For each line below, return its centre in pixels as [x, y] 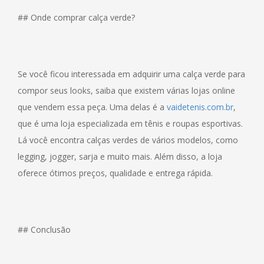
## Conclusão [44, 229]
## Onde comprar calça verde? [76, 17]
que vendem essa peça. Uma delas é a [92, 107]
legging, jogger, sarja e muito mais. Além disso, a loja [120, 156]
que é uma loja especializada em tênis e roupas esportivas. [130, 123]
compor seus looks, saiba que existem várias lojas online [126, 90]
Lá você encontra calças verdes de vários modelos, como [128, 140]
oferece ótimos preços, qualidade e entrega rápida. [115, 173]
